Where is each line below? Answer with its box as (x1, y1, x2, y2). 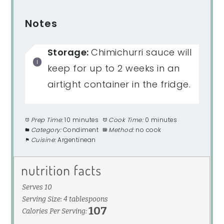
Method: (108, 126, 134, 134)
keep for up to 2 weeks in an (47, 62, 180, 75)
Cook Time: (108, 116, 143, 124)
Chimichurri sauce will (91, 46, 192, 59)
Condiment (62, 126, 99, 134)
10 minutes (64, 116, 99, 124)
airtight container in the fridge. (47, 78, 191, 91)
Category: (30, 126, 61, 134)
